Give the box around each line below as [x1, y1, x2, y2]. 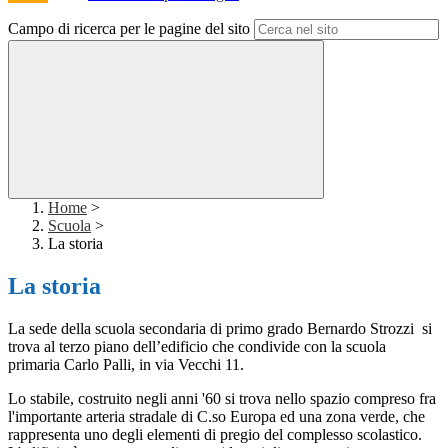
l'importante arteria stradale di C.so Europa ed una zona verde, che [8, 408, 425, 426]
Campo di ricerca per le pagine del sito [8, 20, 250, 38]
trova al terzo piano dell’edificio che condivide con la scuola [8, 338, 386, 356]
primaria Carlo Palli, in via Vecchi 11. [8, 356, 244, 374]
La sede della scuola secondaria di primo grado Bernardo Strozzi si [8, 320, 432, 338]
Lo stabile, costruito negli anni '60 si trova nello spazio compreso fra [8, 390, 436, 408]
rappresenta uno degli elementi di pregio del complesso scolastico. [8, 426, 422, 444]
